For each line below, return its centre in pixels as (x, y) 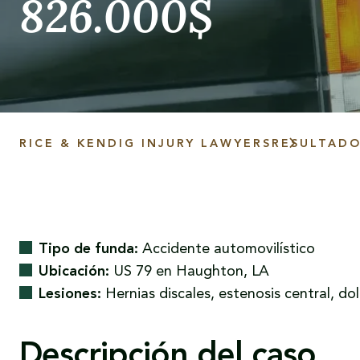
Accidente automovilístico (227, 249)
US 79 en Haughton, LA (189, 272)
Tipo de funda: (88, 249)
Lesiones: (70, 294)
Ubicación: (74, 272)
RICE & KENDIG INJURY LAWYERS (145, 144)
